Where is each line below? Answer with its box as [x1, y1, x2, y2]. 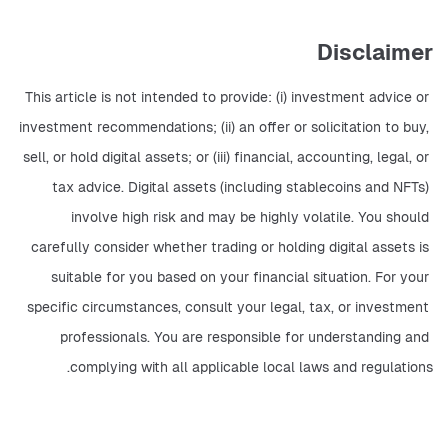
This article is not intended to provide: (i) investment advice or [25, 87, 429, 106]
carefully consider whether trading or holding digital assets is [31, 237, 429, 256]
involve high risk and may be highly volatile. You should [71, 207, 429, 226]
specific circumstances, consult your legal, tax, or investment [27, 297, 429, 316]
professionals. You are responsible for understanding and [60, 327, 429, 346]
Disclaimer [317, 37, 433, 66]
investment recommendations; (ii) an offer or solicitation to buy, [19, 117, 429, 136]
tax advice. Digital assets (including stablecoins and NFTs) [52, 177, 429, 196]
